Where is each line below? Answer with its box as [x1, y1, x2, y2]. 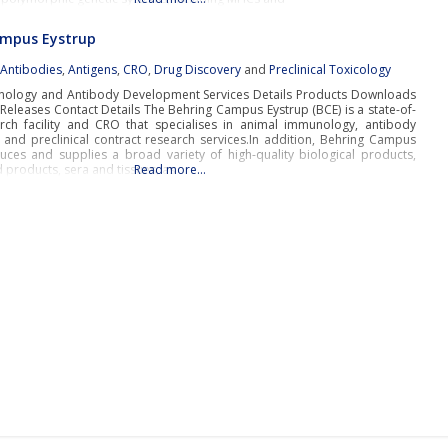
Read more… [133, 161, 206, 178]
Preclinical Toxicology [269, 61, 392, 78]
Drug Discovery [154, 61, 242, 78]
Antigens [68, 61, 118, 78]
